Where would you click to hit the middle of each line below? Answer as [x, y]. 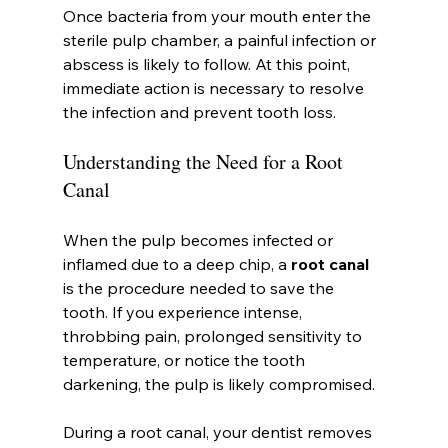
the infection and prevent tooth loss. [199, 112]
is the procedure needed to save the [200, 288]
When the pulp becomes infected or [199, 240]
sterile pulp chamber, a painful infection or [221, 40]
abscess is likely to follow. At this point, [208, 64]
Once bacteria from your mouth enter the [218, 16]
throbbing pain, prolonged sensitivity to [214, 336]
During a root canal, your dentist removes [219, 432]
